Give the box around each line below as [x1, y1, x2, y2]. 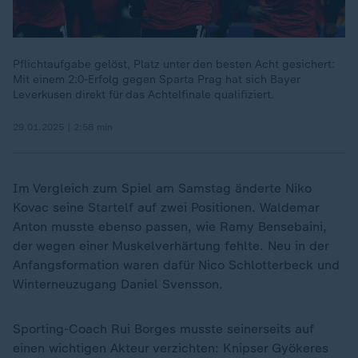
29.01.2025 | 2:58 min [13, 121, 113, 133]
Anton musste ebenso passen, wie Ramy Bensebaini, [13, 219, 327, 234]
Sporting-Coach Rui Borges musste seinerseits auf [13, 321, 314, 336]
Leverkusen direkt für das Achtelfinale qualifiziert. [13, 88, 274, 101]
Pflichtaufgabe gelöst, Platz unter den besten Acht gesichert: [13, 58, 335, 71]
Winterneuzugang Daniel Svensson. [13, 276, 223, 292]
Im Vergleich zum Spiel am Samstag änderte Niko [13, 181, 312, 196]
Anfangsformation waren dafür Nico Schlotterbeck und [13, 257, 340, 272]
